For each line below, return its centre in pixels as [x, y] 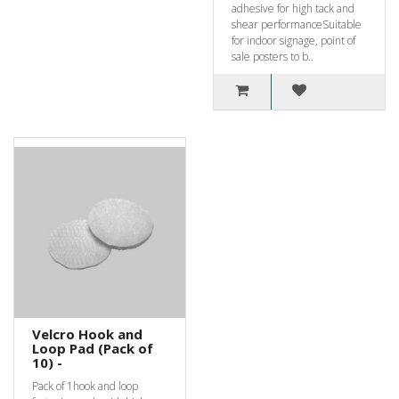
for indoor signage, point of [293, 41]
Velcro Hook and [87, 334]
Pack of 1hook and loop [85, 386]
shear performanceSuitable [297, 24]
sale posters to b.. [273, 57]
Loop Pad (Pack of [93, 348]
